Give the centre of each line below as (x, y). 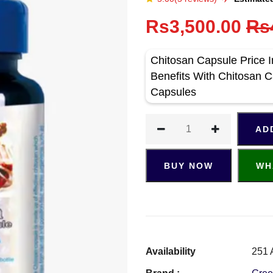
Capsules (173, 92)
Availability (171, 251)
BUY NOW (189, 166)
